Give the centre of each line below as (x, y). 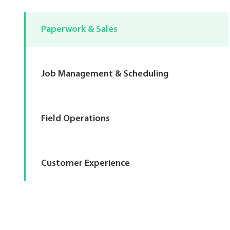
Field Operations (75, 119)
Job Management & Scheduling (105, 74)
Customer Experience (85, 164)
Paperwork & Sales (79, 30)
